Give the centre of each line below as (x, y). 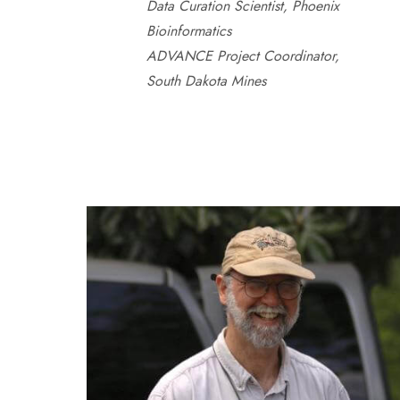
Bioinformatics (188, 31)
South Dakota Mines (206, 81)
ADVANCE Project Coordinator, (242, 56)
